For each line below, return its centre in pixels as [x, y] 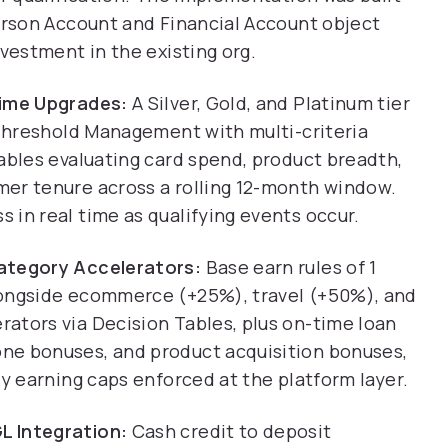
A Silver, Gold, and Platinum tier [268, 103]
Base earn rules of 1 [289, 267]
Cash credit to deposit [229, 431]
